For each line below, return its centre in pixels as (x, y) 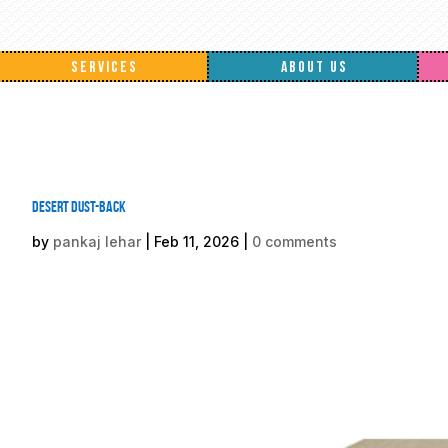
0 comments (294, 241)
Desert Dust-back (79, 206)
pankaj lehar (97, 241)
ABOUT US (314, 67)
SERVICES (105, 67)
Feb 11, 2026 (196, 241)
